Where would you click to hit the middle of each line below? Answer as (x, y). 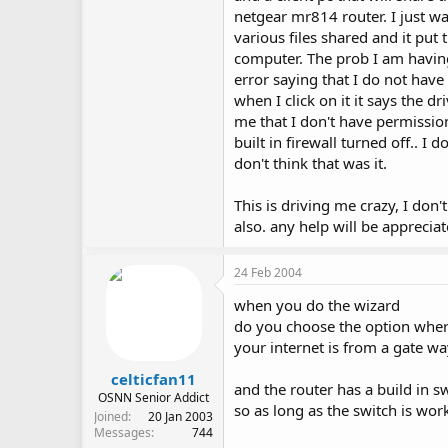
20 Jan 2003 (180, 416)
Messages (122, 432)
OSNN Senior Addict (153, 397)
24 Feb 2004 (268, 273)
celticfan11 (153, 378)
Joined (111, 416)
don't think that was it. (310, 163)
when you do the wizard (317, 305)
